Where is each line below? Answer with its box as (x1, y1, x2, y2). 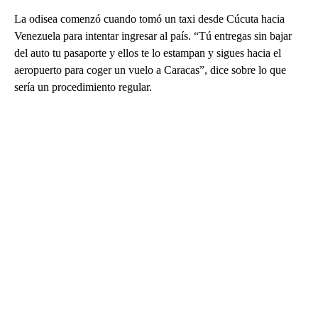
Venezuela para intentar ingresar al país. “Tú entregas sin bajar (14, 29, 292, 42)
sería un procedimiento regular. (14, 80, 152, 93)
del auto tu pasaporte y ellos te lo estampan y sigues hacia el (14, 46, 281, 59)
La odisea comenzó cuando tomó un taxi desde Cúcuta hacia (14, 12, 285, 25)
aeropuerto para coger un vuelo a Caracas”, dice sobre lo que (14, 63, 286, 76)
